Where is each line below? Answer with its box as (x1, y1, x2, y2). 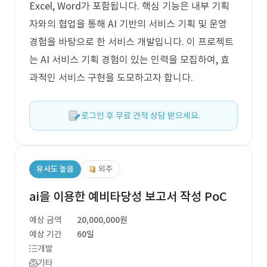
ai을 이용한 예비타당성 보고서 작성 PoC (29, 189, 227, 204)
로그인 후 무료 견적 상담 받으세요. (81, 110, 200, 121)
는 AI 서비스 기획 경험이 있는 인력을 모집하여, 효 (29, 54, 229, 66)
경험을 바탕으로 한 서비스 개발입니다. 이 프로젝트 (29, 36, 234, 48)
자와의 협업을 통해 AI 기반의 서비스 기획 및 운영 (29, 18, 227, 30)
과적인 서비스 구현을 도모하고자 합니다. (29, 72, 193, 83)
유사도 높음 (36, 164, 74, 174)
